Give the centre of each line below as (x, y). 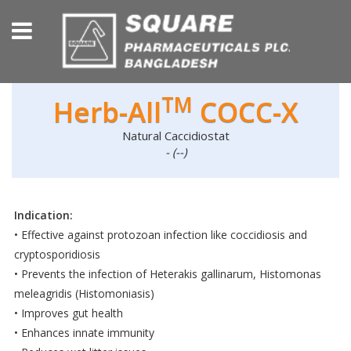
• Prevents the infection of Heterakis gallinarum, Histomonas (168, 274)
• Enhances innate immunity (84, 333)
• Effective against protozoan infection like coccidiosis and (161, 235)
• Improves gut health (69, 313)
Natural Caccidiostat (175, 136)
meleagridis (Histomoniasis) (84, 294)
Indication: (43, 215)
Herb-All (107, 112)
